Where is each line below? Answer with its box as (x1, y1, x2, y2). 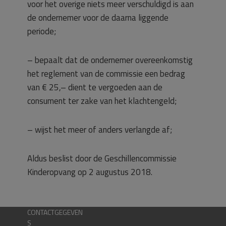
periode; (27, 25, 56, 38)
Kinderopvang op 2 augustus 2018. (27, 165, 152, 179)
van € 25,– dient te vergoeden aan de (27, 81, 162, 94)
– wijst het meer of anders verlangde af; (27, 123, 172, 136)
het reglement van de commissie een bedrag (27, 67, 185, 80)
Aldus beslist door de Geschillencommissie (27, 152, 177, 165)
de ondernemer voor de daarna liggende (27, 11, 168, 24)
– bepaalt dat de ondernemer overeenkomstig (27, 53, 193, 67)
